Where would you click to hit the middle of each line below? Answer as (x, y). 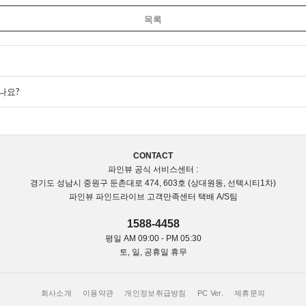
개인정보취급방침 (155, 293)
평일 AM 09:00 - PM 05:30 (153, 238)
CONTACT (153, 156)
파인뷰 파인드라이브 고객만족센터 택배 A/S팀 (153, 197)
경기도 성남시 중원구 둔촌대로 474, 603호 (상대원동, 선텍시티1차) (153, 183)
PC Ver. (210, 293)
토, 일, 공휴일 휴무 (153, 252)
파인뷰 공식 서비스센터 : (153, 169)
